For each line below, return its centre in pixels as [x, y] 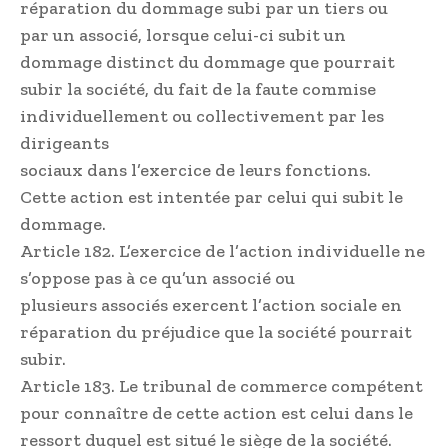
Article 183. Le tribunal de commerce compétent [221, 385]
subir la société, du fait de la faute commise [198, 88]
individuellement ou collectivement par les [202, 115]
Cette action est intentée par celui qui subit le [211, 196]
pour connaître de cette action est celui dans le [216, 412]
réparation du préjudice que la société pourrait [216, 331]
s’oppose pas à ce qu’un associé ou [157, 277]
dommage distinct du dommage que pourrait [207, 61]
